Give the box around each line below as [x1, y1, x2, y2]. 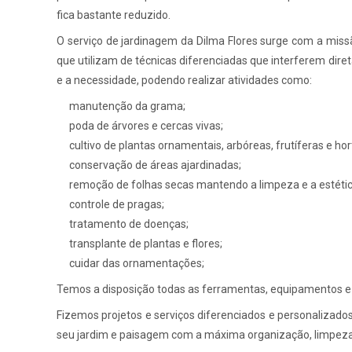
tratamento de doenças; [69, 218, 189, 230]
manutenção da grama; [69, 100, 185, 112]
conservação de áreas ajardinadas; [69, 159, 241, 171]
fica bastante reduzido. [57, 9, 170, 21]
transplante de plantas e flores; [69, 237, 222, 250]
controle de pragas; [69, 198, 164, 211]
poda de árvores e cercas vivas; [69, 119, 223, 132]
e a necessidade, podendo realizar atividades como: [57, 74, 312, 86]
